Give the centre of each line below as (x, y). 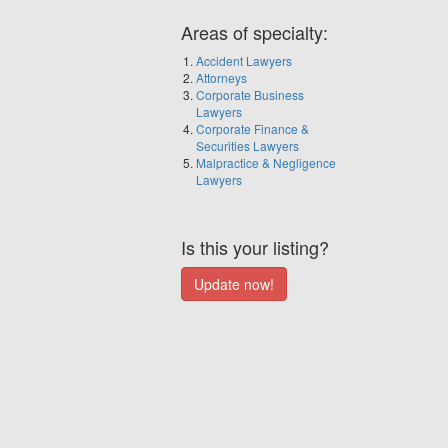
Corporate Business (250, 95)
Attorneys (221, 78)
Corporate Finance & (252, 129)
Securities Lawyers (247, 146)
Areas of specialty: (254, 32)
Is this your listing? (255, 247)
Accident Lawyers (244, 61)
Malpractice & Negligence (266, 163)
